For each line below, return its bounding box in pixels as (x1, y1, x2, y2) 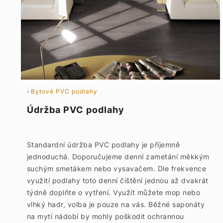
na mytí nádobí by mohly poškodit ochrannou (26, 212, 184, 221)
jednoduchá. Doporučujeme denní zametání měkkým (26, 152, 210, 161)
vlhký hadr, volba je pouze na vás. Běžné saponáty (26, 200, 205, 209)
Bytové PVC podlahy (30, 88, 98, 95)
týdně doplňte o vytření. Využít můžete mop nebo (26, 188, 201, 197)
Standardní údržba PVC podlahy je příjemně (26, 140, 180, 149)
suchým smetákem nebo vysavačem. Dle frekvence (26, 164, 207, 173)
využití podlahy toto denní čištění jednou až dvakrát (26, 176, 209, 185)
